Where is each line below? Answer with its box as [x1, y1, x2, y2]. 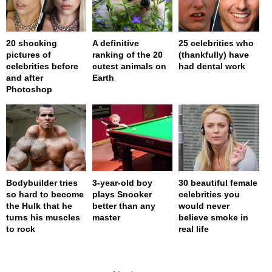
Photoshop [6, 84, 52, 95]
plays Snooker [92, 189, 152, 200]
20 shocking [6, 38, 57, 49]
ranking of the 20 [92, 50, 163, 60]
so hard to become [6, 189, 84, 200]
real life [178, 224, 209, 234]
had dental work [178, 61, 246, 72]
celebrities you [178, 189, 240, 200]
